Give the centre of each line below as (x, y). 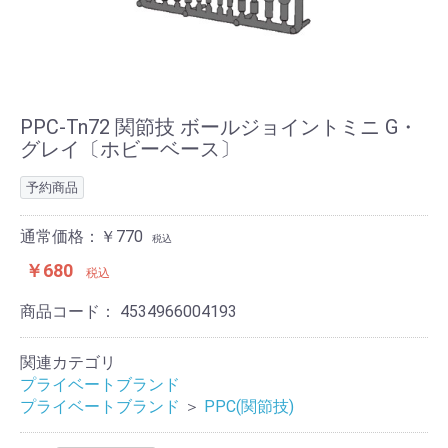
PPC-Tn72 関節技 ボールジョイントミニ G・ (219, 127)
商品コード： (70, 312)
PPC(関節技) (249, 407)
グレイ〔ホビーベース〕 (130, 149)
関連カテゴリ (68, 363)
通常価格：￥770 (81, 237)
